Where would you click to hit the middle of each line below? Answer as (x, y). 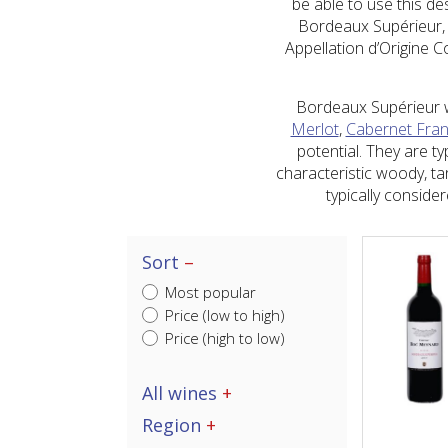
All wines (182, 393)
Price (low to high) (223, 315)
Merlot (314, 129)
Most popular (208, 292)
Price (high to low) (223, 338)
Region (174, 425)
